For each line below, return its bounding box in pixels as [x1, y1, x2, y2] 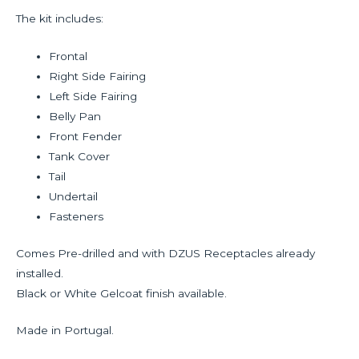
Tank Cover [49, 150, 111, 163]
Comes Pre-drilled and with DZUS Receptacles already [16, 246, 315, 260]
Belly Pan [49, 110, 102, 123]
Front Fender [49, 130, 123, 143]
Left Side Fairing [49, 90, 138, 103]
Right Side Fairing [49, 70, 147, 83]
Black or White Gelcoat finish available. [16, 286, 227, 300]
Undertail [49, 190, 99, 204]
